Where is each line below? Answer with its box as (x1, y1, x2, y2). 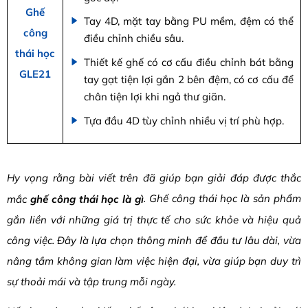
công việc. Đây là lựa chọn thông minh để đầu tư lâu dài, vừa (7, 234, 301, 247)
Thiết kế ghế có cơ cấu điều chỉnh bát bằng (84, 56, 294, 69)
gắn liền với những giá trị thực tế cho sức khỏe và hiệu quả (7, 213, 301, 226)
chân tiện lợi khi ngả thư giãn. (84, 90, 225, 104)
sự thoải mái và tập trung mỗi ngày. (7, 275, 176, 288)
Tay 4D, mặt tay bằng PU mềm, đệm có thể (84, 14, 294, 28)
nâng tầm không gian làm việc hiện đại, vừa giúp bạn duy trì (7, 254, 301, 267)
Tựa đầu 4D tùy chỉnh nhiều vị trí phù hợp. (84, 114, 284, 128)
